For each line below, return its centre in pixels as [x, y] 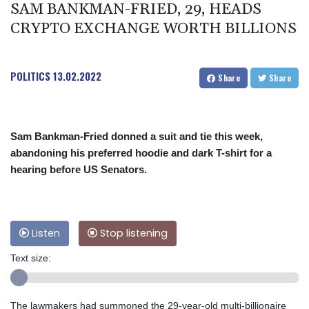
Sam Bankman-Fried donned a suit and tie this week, [137, 136]
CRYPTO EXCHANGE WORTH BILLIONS [153, 29]
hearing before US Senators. [79, 169]
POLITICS [30, 76]
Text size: [31, 258]
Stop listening [132, 233]
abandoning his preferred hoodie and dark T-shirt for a [141, 152]
